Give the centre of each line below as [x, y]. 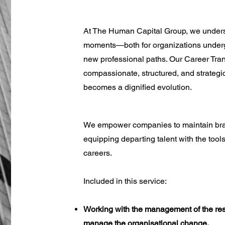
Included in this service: [125, 181]
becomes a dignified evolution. [137, 87]
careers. [97, 153]
